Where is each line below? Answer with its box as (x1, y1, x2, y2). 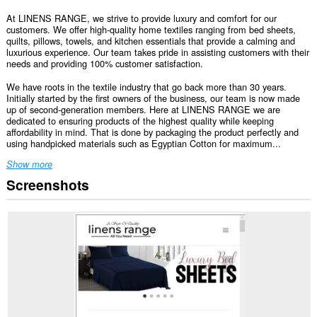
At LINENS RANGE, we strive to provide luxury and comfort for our (6, 11, 277, 25)
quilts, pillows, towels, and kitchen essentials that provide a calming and (6, 34, 295, 48)
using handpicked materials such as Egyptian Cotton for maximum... (6, 136, 281, 150)
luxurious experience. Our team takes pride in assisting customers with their (6, 45, 309, 59)
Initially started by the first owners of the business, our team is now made (6, 91, 300, 105)
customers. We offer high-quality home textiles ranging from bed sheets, (6, 23, 296, 37)
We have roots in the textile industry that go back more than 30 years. (6, 79, 287, 93)
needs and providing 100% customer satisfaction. (6, 57, 203, 71)
